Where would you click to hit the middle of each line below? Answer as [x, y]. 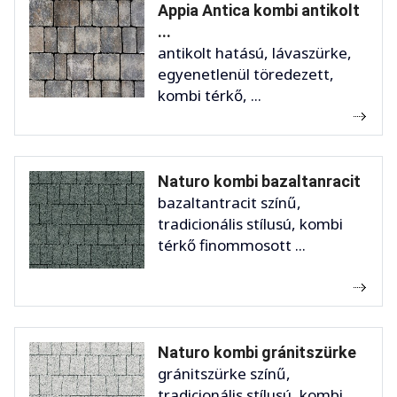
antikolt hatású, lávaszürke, [255, 53]
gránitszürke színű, [224, 374]
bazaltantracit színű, [230, 203]
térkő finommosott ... [232, 245]
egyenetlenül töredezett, [246, 74]
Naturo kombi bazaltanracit [259, 182]
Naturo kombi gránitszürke [257, 353]
